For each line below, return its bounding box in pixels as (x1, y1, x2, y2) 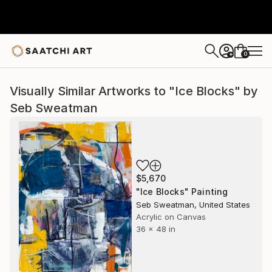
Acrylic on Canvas (136, 212, 206, 222)
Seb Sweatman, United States (136, 200, 250, 209)
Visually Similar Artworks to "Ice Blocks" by (10, 84, 258, 98)
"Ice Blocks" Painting (136, 186, 228, 197)
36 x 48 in (136, 224, 175, 234)
